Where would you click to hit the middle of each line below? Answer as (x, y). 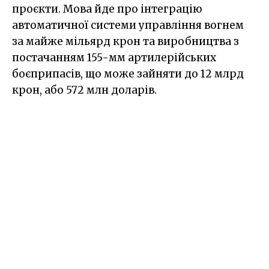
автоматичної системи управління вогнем (128, 25)
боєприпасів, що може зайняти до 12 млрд (128, 74)
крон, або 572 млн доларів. (84, 90)
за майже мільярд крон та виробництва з (125, 41)
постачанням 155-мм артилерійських (114, 57)
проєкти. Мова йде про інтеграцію (107, 9)
